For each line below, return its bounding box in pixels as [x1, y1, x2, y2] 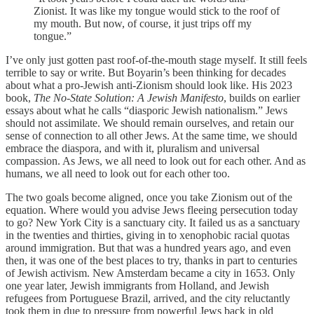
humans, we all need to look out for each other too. [6, 167, 230, 179]
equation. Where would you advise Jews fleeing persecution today [6, 203, 298, 216]
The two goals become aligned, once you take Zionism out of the [6, 191, 292, 203]
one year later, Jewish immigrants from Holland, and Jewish [6, 279, 269, 292]
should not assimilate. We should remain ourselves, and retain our [6, 116, 294, 129]
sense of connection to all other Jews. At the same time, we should [6, 129, 297, 142]
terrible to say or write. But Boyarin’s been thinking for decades [6, 66, 286, 78]
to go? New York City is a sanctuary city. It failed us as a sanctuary [6, 216, 300, 228]
